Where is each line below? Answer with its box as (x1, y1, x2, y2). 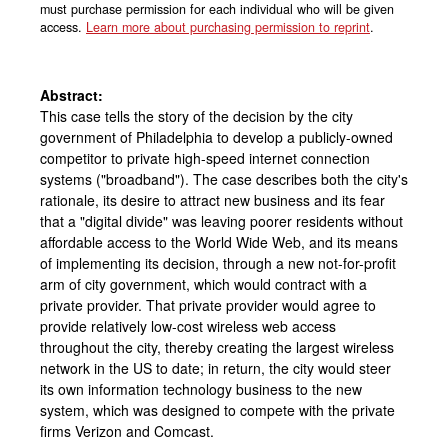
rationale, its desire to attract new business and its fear (40, 189, 385, 210)
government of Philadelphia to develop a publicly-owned (40, 126, 393, 147)
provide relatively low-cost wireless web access (40, 315, 336, 336)
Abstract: (40, 84, 103, 105)
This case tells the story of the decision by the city (40, 105, 353, 126)
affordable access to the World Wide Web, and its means (40, 231, 398, 252)
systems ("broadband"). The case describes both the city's (40, 168, 408, 189)
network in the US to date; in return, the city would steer (40, 357, 391, 378)
